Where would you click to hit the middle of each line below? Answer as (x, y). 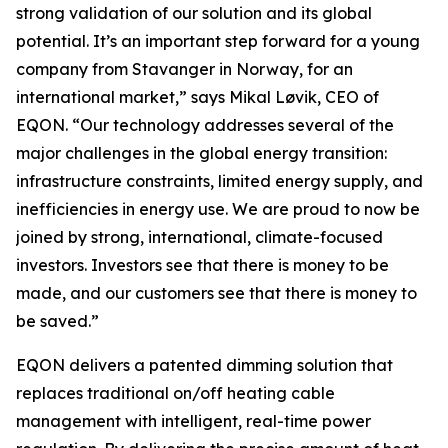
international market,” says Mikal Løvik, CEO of (197, 97)
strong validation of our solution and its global (194, 13)
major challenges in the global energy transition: (201, 153)
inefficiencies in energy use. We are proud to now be (218, 209)
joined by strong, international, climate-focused (199, 237)
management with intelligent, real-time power (193, 421)
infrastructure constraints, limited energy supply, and (219, 181)
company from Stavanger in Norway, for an (184, 69)
